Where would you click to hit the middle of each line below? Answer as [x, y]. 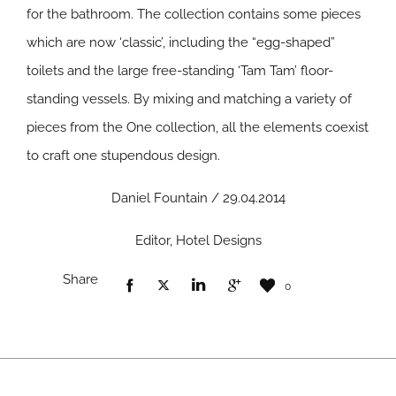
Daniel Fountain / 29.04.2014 [198, 198]
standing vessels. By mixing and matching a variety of [189, 99]
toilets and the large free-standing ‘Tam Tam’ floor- [180, 71]
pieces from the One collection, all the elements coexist [198, 127]
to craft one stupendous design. [123, 156]
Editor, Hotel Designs [198, 240]
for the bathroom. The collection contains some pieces [194, 14]
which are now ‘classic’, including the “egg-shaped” [181, 42]
